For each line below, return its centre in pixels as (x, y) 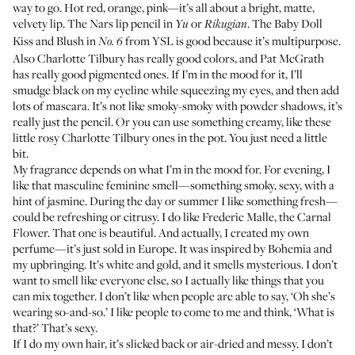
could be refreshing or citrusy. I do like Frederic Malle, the (155, 216)
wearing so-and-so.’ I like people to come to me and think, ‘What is (174, 311)
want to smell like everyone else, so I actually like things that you (168, 280)
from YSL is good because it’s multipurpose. (232, 40)
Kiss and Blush (48, 40)
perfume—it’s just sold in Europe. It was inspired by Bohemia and (172, 248)
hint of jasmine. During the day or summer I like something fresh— (175, 200)
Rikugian (226, 25)
